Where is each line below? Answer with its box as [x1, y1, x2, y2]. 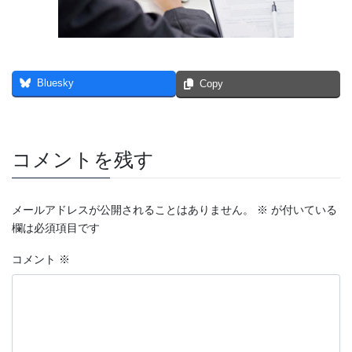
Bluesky [37, 77, 74, 89]
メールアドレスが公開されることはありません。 [12, 203, 254, 217]
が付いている [268, 203, 337, 217]
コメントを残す [12, 148, 154, 170]
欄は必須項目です [12, 222, 100, 235]
